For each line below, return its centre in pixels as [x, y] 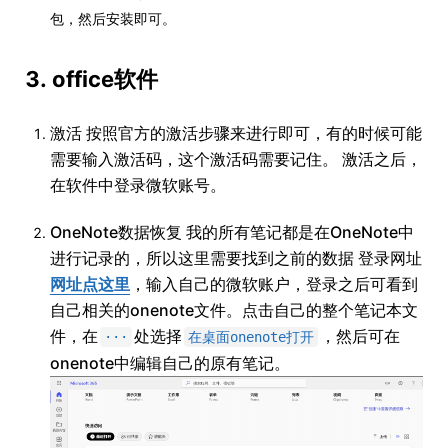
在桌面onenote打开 [251, 337]
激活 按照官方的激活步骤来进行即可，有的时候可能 [236, 133]
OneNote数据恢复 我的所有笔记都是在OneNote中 [232, 232]
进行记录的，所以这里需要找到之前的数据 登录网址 [236, 258]
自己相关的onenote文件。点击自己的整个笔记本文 [234, 310]
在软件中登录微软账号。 [138, 185]
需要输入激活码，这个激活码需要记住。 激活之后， [236, 159]
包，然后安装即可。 [113, 19]
